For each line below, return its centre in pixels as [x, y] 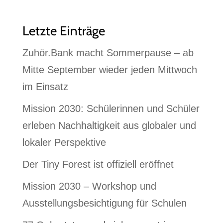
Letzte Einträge [63, 31]
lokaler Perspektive [64, 143]
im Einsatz [45, 87]
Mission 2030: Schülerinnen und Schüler [111, 109]
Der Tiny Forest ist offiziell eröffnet [98, 165]
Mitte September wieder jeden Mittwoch [110, 70]
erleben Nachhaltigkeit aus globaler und [109, 126]
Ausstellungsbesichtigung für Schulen [104, 203]
